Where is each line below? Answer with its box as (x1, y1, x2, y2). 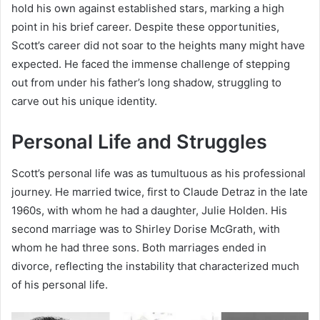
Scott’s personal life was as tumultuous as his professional (11, 166, 306, 181)
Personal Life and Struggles (11, 129, 267, 154)
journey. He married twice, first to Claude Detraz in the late (11, 185, 308, 199)
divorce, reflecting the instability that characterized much (11, 259, 299, 274)
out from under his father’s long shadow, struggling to (11, 75, 281, 89)
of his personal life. (11, 278, 108, 292)
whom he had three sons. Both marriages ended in (11, 241, 266, 255)
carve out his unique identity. (11, 94, 157, 108)
